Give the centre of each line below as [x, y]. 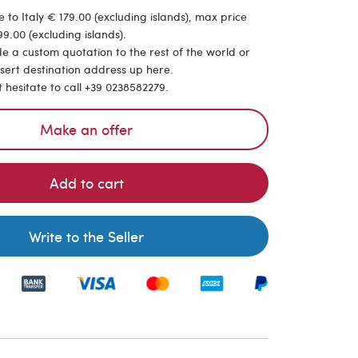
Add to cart [86, 183]
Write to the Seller [87, 236]
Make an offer [87, 129]
